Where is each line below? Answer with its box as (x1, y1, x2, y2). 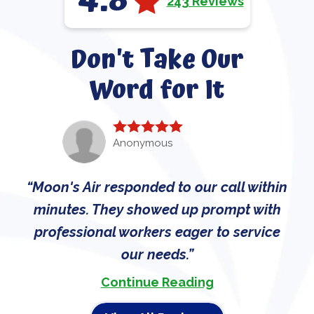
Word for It (90, 69, 224, 111)
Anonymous (113, 136, 172, 149)
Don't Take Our (70, 39, 244, 81)
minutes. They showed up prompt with (33, 200, 281, 218)
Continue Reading (100, 274, 214, 289)
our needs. (121, 245, 188, 263)
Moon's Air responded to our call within (32, 178, 287, 196)
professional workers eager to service (34, 223, 280, 240)
